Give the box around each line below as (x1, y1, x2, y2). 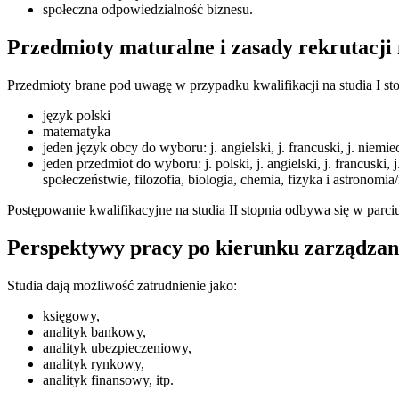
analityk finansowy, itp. (43, 371, 174, 387)
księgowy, (43, 307, 100, 323)
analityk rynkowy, (43, 355, 144, 371)
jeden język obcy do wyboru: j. (43, 139, 221, 155)
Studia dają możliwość (7, 277, 134, 293)
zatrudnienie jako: (137, 277, 237, 293)
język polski (43, 107, 110, 123)
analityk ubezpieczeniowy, (43, 339, 191, 355)
